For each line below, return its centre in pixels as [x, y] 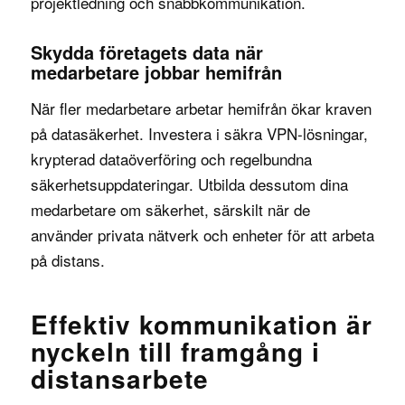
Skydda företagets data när [146, 52]
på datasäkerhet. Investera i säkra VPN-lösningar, [199, 133]
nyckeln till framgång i [175, 351]
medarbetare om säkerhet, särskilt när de [170, 209]
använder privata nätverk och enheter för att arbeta [202, 234]
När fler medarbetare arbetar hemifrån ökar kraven [201, 108]
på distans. [67, 259]
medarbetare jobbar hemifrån [156, 72]
